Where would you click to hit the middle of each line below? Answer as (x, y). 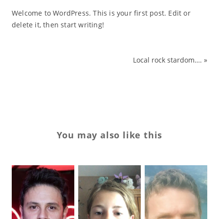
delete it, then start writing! (58, 25)
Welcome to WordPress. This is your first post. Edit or (101, 13)
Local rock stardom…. (168, 60)
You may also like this (109, 135)
